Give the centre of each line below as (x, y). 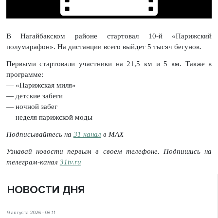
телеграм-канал (33, 162)
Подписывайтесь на (40, 134)
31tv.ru (70, 162)
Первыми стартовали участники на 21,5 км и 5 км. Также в (109, 64)
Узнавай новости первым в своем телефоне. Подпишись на (109, 151)
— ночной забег (32, 107)
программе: (25, 75)
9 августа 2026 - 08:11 (31, 213)
